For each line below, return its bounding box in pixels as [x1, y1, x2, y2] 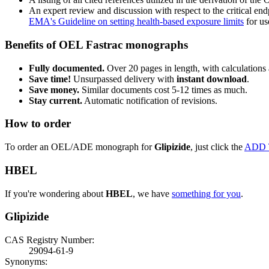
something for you [172, 188, 241, 199]
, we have [133, 188, 172, 199]
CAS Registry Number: [5, 234, 94, 245]
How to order [5, 117, 71, 130]
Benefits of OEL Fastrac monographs [5, 38, 188, 51]
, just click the [190, 142, 244, 153]
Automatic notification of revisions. [82, 95, 217, 106]
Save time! [29, 73, 71, 84]
